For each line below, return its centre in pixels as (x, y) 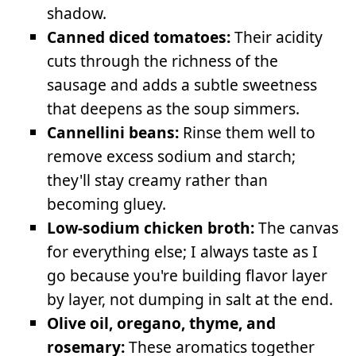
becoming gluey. (107, 203)
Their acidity (277, 37)
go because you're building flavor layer (188, 275)
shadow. (77, 13)
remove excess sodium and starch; (172, 156)
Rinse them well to (248, 132)
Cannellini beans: (113, 132)
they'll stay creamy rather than (158, 180)
